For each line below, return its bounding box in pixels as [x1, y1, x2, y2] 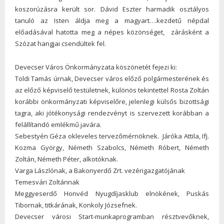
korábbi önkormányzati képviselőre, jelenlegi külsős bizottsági [15, 96, 209, 106]
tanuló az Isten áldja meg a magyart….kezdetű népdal [15, 15, 209, 25]
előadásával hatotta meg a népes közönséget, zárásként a [15, 27, 209, 36]
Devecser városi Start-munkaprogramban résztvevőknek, [15, 211, 209, 221]
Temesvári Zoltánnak [15, 177, 79, 186]
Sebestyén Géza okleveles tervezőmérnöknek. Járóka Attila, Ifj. [15, 131, 209, 140]
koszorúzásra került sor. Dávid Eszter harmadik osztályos [15, 4, 209, 13]
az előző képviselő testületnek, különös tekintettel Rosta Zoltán [15, 85, 209, 94]
